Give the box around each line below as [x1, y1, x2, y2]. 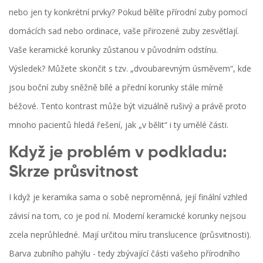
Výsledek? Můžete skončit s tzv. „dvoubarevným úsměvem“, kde [9, 63, 251, 75]
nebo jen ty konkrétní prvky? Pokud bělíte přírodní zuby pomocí [9, 6, 247, 18]
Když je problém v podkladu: [9, 144, 227, 161]
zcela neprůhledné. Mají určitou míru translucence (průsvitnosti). [9, 229, 251, 241]
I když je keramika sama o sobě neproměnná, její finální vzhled [9, 191, 247, 203]
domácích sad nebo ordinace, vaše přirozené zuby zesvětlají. [9, 25, 239, 37]
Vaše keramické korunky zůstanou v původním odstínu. [9, 44, 218, 56]
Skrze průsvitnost [9, 164, 139, 181]
